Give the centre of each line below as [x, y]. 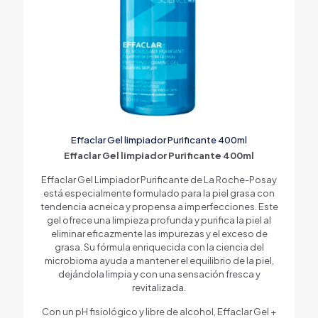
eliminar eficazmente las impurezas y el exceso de [159, 233]
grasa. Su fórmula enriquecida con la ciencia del [159, 247]
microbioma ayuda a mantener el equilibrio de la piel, [159, 260]
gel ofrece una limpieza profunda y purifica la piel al [159, 220]
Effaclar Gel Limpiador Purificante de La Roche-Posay [159, 179]
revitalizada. [159, 287]
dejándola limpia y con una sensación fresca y [159, 274]
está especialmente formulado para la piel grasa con [159, 193]
